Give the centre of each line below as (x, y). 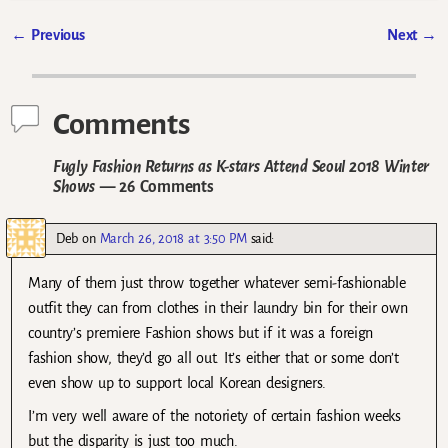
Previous (55, 35)
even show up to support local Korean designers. (177, 382)
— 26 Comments (154, 186)
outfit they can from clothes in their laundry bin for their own (218, 307)
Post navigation (85, 57)
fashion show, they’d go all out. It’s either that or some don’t (213, 357)
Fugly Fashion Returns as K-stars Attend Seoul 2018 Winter (241, 166)
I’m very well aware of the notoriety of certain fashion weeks (214, 415)
